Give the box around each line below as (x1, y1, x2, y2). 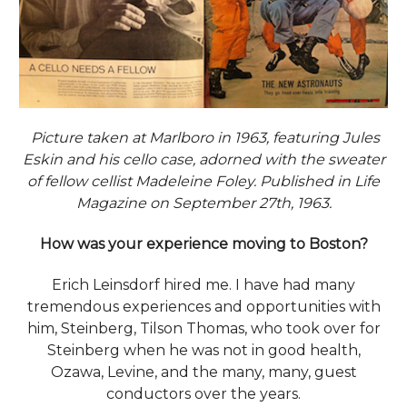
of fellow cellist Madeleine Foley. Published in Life (27, 173, 380, 191)
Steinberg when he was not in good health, (46, 342, 361, 360)
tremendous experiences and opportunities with (26, 298, 381, 316)
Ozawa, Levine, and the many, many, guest (50, 363, 357, 382)
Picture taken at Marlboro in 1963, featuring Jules (27, 129, 380, 147)
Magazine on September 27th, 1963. (75, 194, 332, 213)
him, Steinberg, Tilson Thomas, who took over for (26, 320, 381, 338)
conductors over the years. (106, 385, 301, 403)
